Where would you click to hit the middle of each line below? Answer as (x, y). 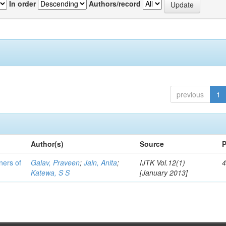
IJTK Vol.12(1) (163, 162)
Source (152, 144)
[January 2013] (164, 173)
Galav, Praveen (55, 162)
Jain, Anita (101, 162)
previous (190, 94)
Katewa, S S (50, 173)
